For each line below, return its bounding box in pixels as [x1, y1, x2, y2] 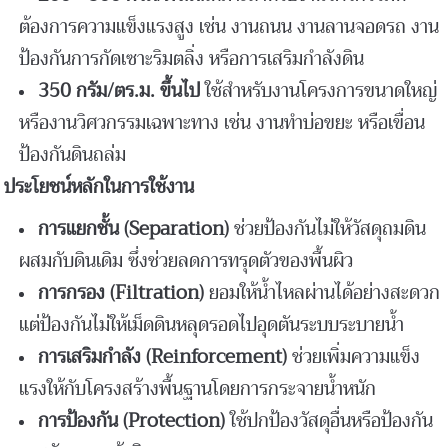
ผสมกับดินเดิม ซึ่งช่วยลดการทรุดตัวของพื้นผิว [19, 244, 354, 277]
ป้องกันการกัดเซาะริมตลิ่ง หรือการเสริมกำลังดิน [19, 42, 365, 75]
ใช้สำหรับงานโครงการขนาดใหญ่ [205, 74, 438, 107]
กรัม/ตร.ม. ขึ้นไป [76, 74, 206, 107]
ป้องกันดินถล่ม [19, 138, 127, 171]
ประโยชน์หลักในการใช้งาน [4, 170, 195, 203]
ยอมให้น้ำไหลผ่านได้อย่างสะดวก [204, 276, 441, 309]
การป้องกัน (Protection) [38, 404, 226, 437]
